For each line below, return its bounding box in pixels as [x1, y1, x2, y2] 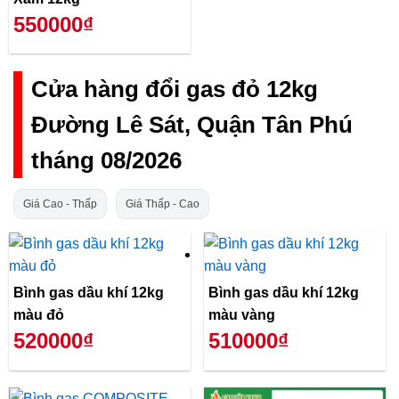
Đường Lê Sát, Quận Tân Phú [31, 111, 353, 137]
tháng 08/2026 [31, 147, 182, 173]
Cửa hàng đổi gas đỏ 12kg [31, 76, 318, 102]
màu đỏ [13, 307, 64, 323]
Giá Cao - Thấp [23, 197, 97, 210]
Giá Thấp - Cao [126, 197, 199, 210]
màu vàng [208, 307, 275, 323]
